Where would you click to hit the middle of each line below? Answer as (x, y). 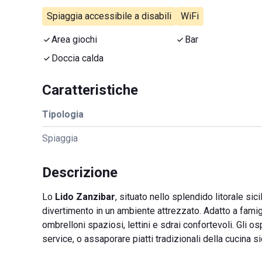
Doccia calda (77, 58)
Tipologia (63, 114)
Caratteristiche (90, 90)
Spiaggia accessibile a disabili (109, 16)
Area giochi (74, 39)
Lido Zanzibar (85, 197)
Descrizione (80, 173)
